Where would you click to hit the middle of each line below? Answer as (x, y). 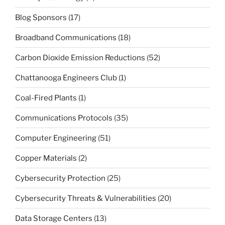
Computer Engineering (56, 138)
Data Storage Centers (54, 218)
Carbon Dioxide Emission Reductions (80, 58)
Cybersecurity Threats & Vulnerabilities (86, 198)
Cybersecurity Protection (60, 178)
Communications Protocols (64, 118)
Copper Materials (46, 158)
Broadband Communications (66, 37)
